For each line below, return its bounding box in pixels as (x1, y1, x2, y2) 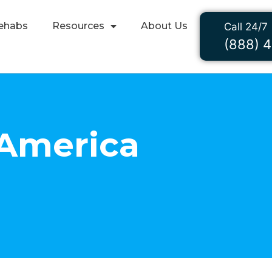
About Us (141, 20, 188, 32)
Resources (52, 20, 104, 32)
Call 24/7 (224, 21, 268, 33)
